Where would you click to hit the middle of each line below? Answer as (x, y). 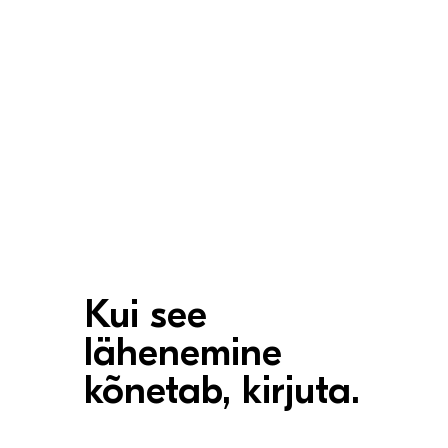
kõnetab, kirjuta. (222, 393)
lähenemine (183, 355)
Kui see (145, 317)
